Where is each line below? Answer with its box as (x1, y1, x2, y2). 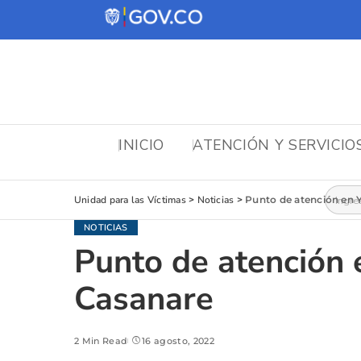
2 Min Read (74, 335, 128, 347)
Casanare (74, 277, 214, 322)
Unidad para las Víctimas (74, 193, 186, 207)
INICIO (118, 135, 164, 155)
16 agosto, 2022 (141, 335, 214, 347)
